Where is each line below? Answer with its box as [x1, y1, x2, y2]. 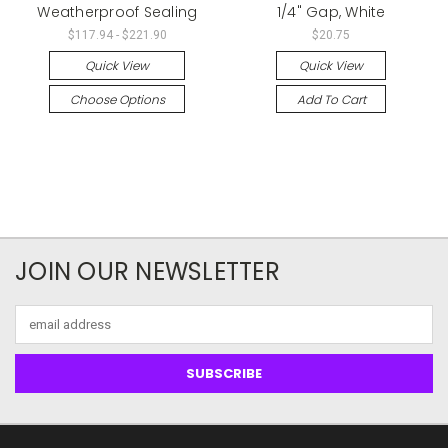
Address [15, 325, 65, 341]
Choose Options [69, 90, 165, 108]
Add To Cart [296, 90, 366, 108]
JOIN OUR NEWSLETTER [15, 254, 280, 288]
